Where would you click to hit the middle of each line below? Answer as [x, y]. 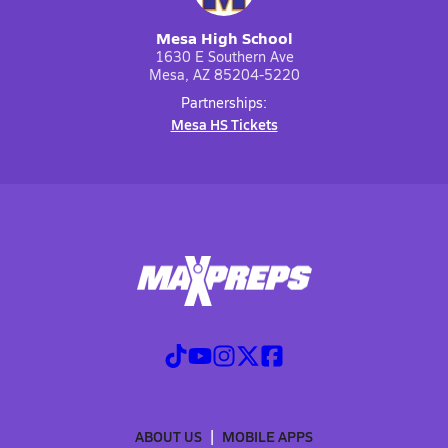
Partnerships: [224, 102]
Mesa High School [224, 37]
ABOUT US [168, 435]
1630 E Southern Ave [224, 56]
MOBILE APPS [267, 435]
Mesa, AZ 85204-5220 [224, 74]
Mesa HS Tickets [224, 124]
